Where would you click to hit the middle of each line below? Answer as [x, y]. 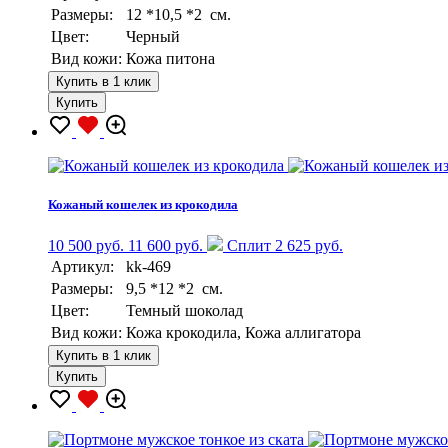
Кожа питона [170, 58]
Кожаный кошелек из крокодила [143, 204]
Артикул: [82, 266]
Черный [153, 36]
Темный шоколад [184, 310]
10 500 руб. [86, 245]
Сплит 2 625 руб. [283, 245]
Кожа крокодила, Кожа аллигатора [243, 332]
